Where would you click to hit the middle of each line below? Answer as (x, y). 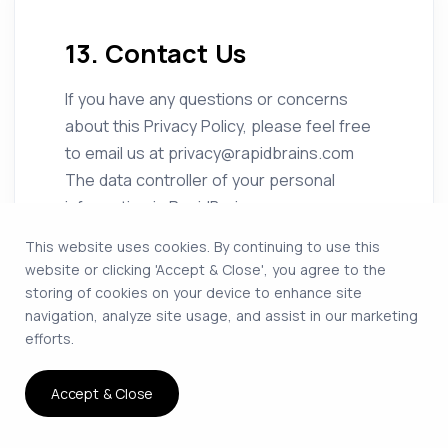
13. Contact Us (156, 53)
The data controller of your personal (200, 180)
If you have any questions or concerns (206, 99)
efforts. (49, 338)
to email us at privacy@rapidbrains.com (209, 153)
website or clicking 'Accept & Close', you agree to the (205, 269)
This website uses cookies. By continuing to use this (202, 246)
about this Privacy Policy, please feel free (218, 126)
